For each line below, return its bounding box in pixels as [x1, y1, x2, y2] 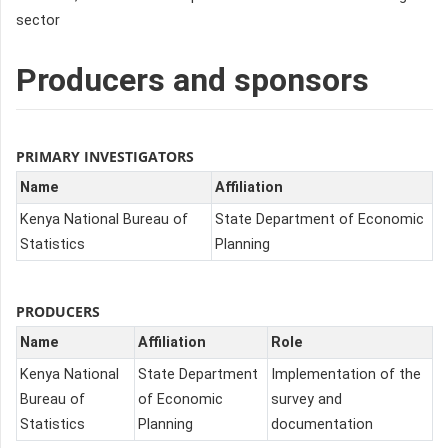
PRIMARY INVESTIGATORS [16, 146, 194, 166]
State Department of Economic [215, 210, 424, 228]
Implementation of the [271, 365, 421, 383]
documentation [271, 415, 373, 433]
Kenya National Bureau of [20, 210, 188, 228]
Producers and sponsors [16, 60, 369, 99]
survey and [271, 390, 342, 408]
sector [16, 11, 60, 29]
